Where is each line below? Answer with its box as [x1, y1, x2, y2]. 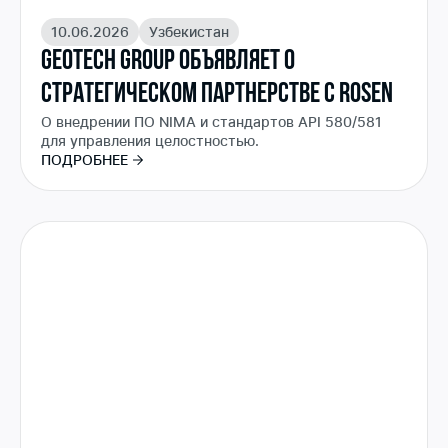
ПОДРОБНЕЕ [41, 151, 128, 169]
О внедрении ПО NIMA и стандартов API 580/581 [41, 113, 382, 131]
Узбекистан [149, 23, 229, 41]
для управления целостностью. [41, 132, 259, 150]
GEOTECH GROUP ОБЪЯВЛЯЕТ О [41, 48, 295, 77]
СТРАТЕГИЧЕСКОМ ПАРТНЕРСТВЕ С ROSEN [41, 81, 393, 110]
